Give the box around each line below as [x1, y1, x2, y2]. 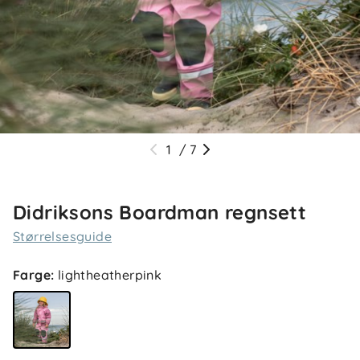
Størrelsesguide [13, 228, 112, 244]
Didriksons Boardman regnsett [13, 200, 307, 224]
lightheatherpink [57, 267, 162, 283]
